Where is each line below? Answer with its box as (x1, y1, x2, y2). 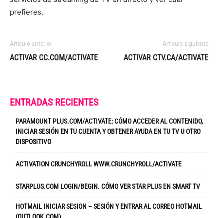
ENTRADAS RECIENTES (10, 96, 98, 108)
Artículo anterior (10, 40, 52, 47)
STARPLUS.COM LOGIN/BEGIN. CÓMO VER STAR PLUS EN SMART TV (16, 182, 200, 190)
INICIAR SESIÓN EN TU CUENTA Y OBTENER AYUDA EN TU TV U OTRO (16, 127, 200, 135)
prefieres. (10, 7, 43, 17)
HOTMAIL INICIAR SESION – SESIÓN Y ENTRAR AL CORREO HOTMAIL (16, 202, 202, 210)
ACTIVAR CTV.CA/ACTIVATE (124, 53, 208, 62)
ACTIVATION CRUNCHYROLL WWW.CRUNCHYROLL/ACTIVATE (16, 160, 182, 168)
